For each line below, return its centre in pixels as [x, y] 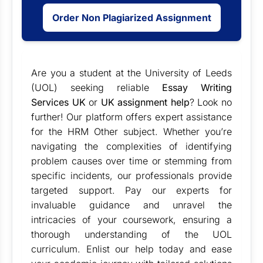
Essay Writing [197, 87]
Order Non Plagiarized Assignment [131, 18]
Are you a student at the [86, 73]
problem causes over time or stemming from [131, 161]
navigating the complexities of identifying [131, 146]
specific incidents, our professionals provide [131, 176]
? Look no [211, 102]
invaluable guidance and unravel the [131, 205]
